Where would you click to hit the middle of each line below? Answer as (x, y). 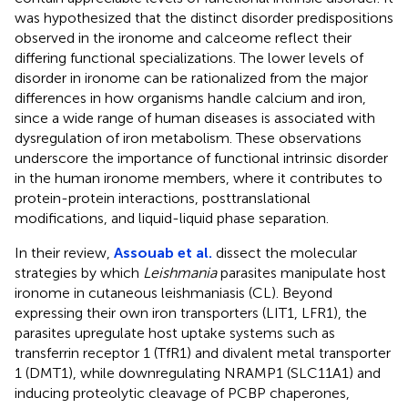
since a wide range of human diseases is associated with (195, 117)
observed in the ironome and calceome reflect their (183, 37)
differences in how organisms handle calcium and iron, (190, 97)
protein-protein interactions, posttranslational (163, 198)
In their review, (64, 252)
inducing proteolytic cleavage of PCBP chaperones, (182, 393)
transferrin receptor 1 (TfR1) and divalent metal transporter (203, 352)
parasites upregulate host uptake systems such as (175, 332)
